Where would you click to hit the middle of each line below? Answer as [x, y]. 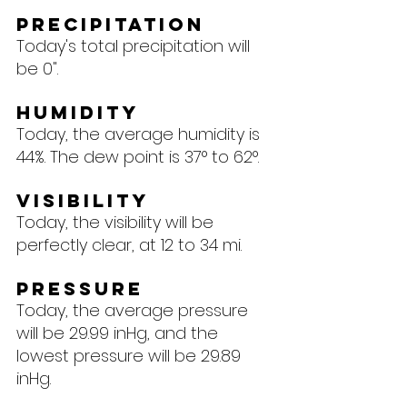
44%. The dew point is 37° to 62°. [138, 156]
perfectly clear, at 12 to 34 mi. [129, 244]
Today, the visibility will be [117, 222]
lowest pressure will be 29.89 [131, 355]
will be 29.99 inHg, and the [119, 333]
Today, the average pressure [134, 310]
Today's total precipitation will [135, 45]
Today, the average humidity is [140, 134]
